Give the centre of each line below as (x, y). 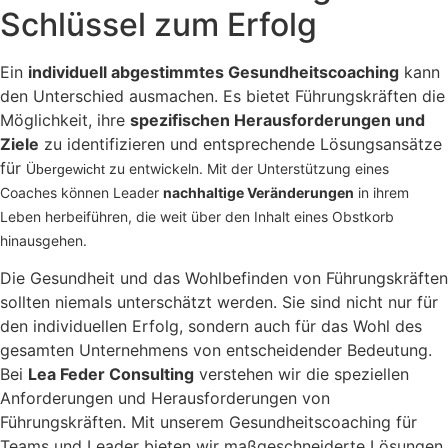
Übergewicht (67, 168)
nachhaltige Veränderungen (258, 192)
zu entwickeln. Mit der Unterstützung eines (249, 168)
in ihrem (381, 192)
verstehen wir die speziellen (301, 374)
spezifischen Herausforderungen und (277, 119)
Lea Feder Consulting (111, 374)
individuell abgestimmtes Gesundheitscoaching (213, 71)
